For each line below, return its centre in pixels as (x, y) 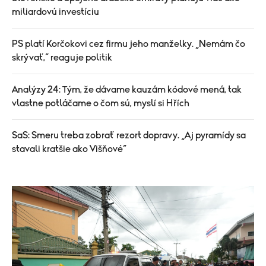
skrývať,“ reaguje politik (62, 57)
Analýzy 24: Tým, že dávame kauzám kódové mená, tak (127, 89)
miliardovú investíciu (56, 12)
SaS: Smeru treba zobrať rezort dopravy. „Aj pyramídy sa (129, 135)
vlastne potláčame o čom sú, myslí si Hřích (101, 103)
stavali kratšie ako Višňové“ (69, 149)
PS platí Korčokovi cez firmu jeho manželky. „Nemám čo (129, 44)
